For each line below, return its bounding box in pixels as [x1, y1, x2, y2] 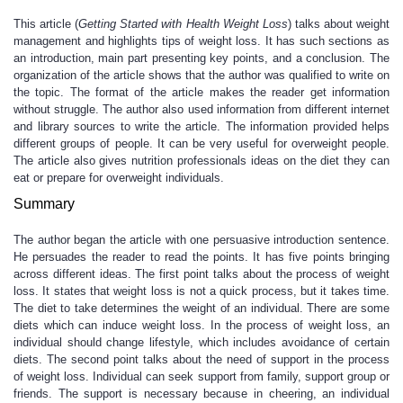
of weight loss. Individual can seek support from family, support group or [13, 370, 390, 383]
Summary [13, 196, 75, 211]
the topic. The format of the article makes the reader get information [13, 85, 390, 99]
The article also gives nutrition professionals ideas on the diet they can [13, 154, 390, 167]
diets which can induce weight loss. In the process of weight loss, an [13, 318, 390, 332]
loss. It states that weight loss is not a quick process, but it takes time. [13, 284, 390, 298]
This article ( [13, 17, 79, 31]
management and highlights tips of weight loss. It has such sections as [13, 34, 390, 48]
